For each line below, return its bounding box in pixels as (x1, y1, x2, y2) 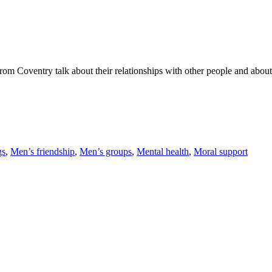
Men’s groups (80, 146, 132, 157)
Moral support (194, 146, 248, 157)
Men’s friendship (10, 146, 75, 157)
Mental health (137, 146, 189, 157)
